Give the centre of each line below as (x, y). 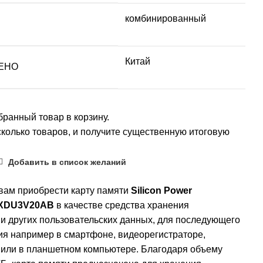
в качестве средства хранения (121, 205)
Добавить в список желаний (68, 162)
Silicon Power (161, 191)
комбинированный (165, 19)
